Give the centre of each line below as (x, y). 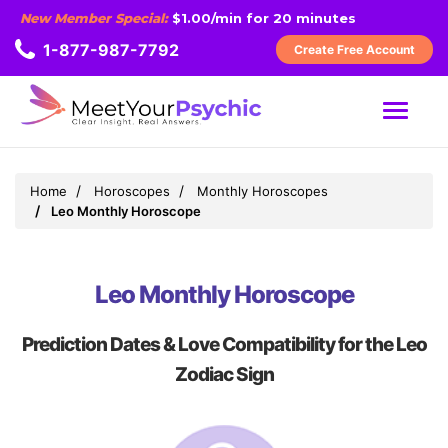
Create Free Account (354, 49)
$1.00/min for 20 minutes (262, 17)
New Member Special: (94, 17)
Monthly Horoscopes (262, 191)
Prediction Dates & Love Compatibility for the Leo (224, 345)
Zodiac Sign (224, 375)
